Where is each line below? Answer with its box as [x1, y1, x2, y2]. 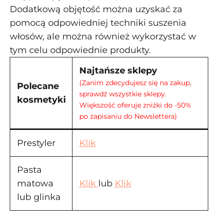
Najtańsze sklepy [79, 65, 157, 76]
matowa [17, 178, 54, 189]
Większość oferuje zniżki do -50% [79, 101, 191, 109]
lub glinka [17, 192, 61, 202]
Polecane [17, 81, 59, 91]
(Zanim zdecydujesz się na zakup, [79, 78, 191, 87]
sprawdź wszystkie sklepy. [79, 90, 166, 98]
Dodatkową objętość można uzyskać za [10, 4, 182, 15]
